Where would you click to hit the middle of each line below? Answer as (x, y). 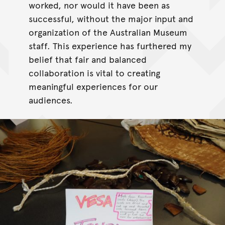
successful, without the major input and (111, 19)
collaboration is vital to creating (94, 73)
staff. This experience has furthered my (110, 46)
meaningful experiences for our (93, 86)
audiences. (50, 100)
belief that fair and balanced (87, 59)
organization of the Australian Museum (108, 32)
